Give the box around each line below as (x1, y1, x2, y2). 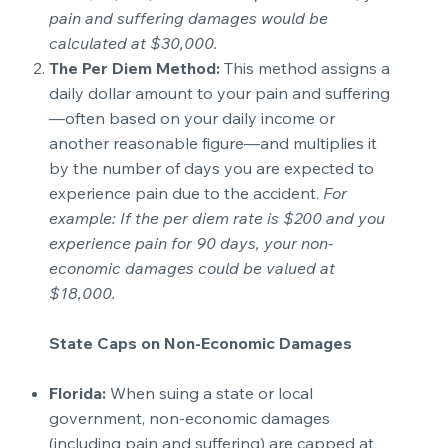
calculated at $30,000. (48, 32, 218, 53)
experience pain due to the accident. (48, 182, 323, 203)
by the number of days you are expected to (48, 157, 374, 178)
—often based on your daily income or (48, 107, 335, 128)
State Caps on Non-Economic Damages (48, 332, 352, 353)
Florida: (48, 382, 110, 403)
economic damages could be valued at (48, 257, 335, 278)
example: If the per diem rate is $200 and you (48, 207, 385, 228)
